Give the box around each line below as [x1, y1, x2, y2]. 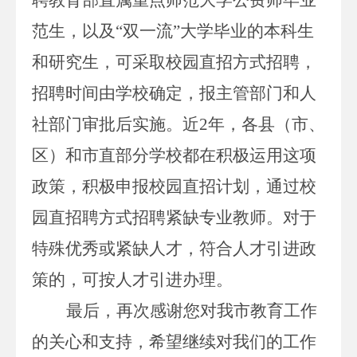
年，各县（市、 [208, 114, 325, 134]
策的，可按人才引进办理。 [32, 269, 233, 289]
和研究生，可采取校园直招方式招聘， [32, 52, 316, 72]
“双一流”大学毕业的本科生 [116, 21, 314, 41]
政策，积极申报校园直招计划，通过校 [32, 176, 316, 196]
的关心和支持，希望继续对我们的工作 [32, 331, 316, 351]
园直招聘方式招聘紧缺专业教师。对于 [32, 207, 316, 227]
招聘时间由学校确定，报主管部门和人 [32, 83, 316, 103]
